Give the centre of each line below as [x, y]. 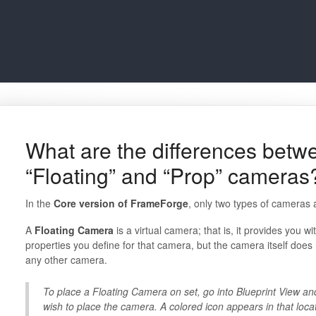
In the [39, 203]
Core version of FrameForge [121, 203]
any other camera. [66, 260]
